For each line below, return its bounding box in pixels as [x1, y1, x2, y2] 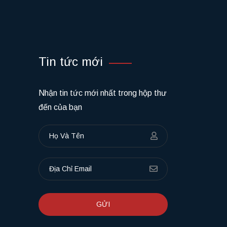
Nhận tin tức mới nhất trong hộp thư [39, 194, 167, 203]
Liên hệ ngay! [103, 57, 156, 66]
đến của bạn [39, 208, 82, 217]
